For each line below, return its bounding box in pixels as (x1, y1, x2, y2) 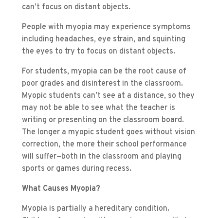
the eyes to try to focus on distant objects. (21, 47, 175, 57)
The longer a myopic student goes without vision (21, 127, 195, 138)
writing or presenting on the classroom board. (21, 115, 184, 126)
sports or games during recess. (21, 164, 131, 174)
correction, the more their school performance (21, 140, 187, 150)
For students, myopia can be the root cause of (21, 67, 186, 77)
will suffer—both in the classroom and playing (21, 152, 182, 162)
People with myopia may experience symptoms (21, 22, 191, 33)
